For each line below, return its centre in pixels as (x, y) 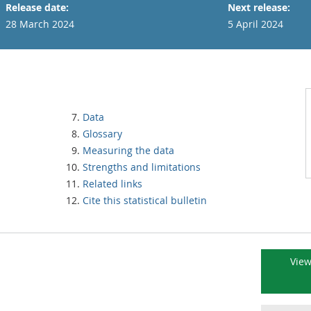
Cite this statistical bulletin (145, 200)
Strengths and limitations (142, 167)
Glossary (102, 134)
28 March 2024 (40, 24)
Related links (112, 184)
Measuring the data (128, 150)
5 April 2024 (255, 24)
